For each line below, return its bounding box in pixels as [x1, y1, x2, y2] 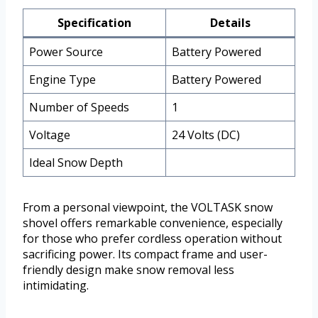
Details [210, 14, 251, 31]
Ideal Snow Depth [29, 154, 123, 170]
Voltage [29, 126, 70, 143]
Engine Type [29, 71, 96, 87]
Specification [57, 14, 131, 31]
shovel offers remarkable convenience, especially [23, 214, 283, 231]
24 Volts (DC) [172, 126, 240, 143]
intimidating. [23, 277, 89, 293]
